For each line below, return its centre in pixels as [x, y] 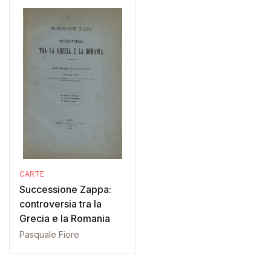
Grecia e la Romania [65, 218]
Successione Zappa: [65, 189]
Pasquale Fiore [49, 234]
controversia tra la [60, 204]
